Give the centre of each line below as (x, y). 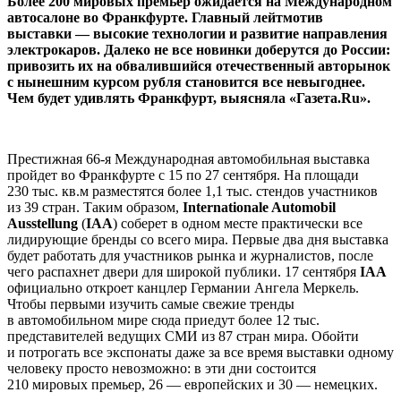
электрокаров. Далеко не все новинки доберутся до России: (199, 49)
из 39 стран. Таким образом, (95, 207)
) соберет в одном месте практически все (238, 223)
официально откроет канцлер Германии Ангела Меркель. (183, 287)
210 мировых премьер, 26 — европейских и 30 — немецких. (192, 384)
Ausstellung (43, 223)
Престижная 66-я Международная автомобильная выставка (188, 158)
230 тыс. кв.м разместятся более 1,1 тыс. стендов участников (192, 191)
